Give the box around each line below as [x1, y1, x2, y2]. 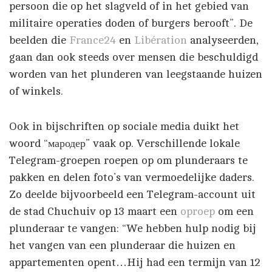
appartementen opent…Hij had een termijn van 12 [9, 256, 260, 268]
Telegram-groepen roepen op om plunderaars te [9, 154, 248, 166]
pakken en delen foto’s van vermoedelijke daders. [9, 171, 254, 183]
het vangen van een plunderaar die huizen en [9, 239, 236, 251]
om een [218, 205, 254, 217]
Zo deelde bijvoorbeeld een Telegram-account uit [9, 188, 256, 200]
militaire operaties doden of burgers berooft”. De [9, 17, 253, 29]
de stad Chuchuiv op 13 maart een [9, 205, 180, 217]
